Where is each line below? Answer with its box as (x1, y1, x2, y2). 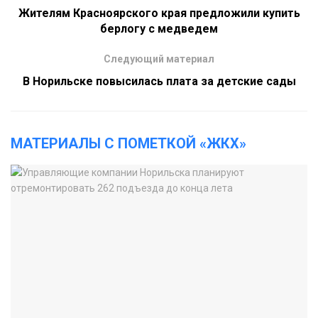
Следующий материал (104, 53, 214, 65)
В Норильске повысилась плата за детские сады (22, 74, 296, 88)
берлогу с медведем (100, 21, 218, 35)
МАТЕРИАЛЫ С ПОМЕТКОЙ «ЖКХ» (11, 134, 246, 152)
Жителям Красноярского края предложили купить (18, 6, 300, 20)
